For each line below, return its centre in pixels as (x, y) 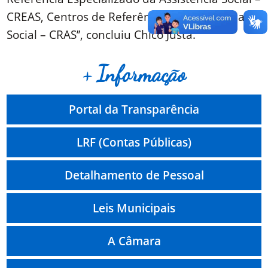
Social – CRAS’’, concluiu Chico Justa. (101, 35)
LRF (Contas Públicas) (134, 142)
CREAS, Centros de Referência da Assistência (126, 17)
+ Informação (134, 74)
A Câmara (134, 241)
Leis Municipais (134, 208)
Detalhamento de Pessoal (134, 175)
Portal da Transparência (134, 109)
